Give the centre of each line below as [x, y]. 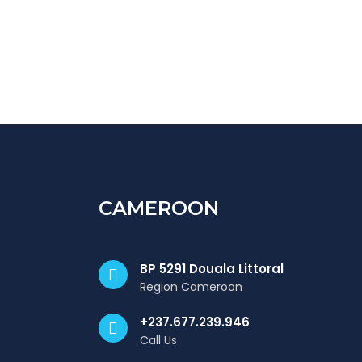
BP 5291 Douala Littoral [212, 269]
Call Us [158, 340]
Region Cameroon [191, 287]
